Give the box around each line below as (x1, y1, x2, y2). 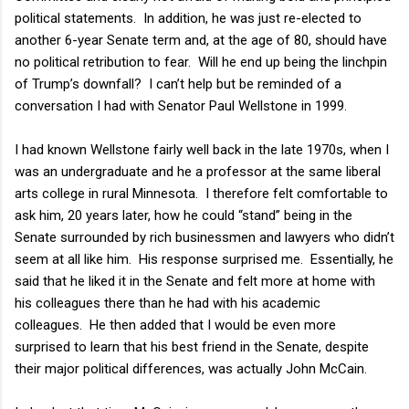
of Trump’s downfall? (15, 75, 145, 92)
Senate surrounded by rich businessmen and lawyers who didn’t (15, 228, 394, 246)
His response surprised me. (139, 250, 303, 267)
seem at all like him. (15, 250, 131, 267)
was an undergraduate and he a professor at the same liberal (15, 163, 381, 180)
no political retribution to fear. (15, 53, 191, 70)
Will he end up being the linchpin (198, 53, 387, 70)
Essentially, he (310, 250, 393, 267)
